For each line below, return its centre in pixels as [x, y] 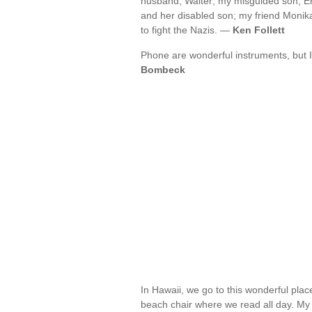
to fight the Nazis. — [187, 30]
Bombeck [163, 70]
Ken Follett [259, 30]
